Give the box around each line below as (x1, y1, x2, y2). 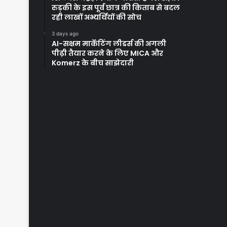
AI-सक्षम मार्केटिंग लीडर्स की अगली (52, 39, 166, 49)
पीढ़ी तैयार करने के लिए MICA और (52, 48, 163, 59)
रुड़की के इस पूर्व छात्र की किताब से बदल (52, 3, 180, 13)
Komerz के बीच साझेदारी (52, 58, 134, 68)
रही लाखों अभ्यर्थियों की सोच (52, 12, 141, 23)
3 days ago (52, 30, 79, 37)
